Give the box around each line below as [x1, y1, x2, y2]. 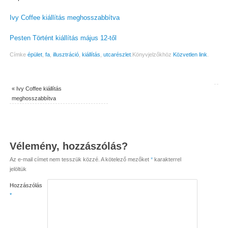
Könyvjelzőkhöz [132, 51, 173, 58]
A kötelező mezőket [100, 156, 151, 163]
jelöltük [9, 166, 26, 173]
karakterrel [152, 156, 181, 163]
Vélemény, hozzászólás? [9, 140, 128, 152]
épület [27, 51, 42, 58]
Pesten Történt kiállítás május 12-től [9, 34, 117, 42]
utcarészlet [103, 51, 131, 58]
